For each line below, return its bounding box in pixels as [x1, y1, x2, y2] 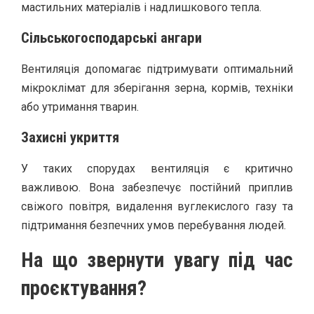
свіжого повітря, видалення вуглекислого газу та [21, 199, 293, 213]
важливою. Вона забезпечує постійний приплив [21, 180, 293, 194]
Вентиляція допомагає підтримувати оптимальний [21, 62, 293, 76]
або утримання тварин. [21, 100, 139, 114]
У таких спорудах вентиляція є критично [21, 161, 293, 175]
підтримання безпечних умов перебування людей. [21, 218, 286, 232]
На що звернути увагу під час [21, 247, 293, 272]
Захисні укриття [21, 128, 119, 146]
